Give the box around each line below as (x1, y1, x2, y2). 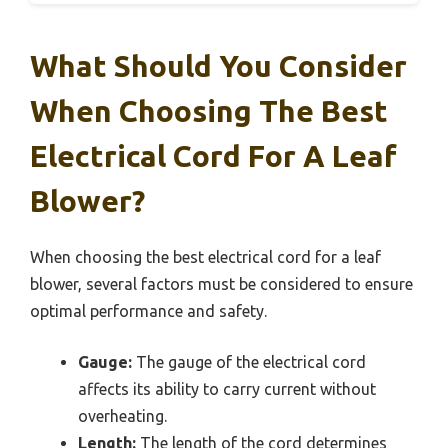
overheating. (78, 407, 167, 426)
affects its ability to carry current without (78, 380, 376, 399)
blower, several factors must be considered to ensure (30, 275, 413, 294)
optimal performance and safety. (30, 302, 267, 321)
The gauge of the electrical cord (132, 353, 366, 372)
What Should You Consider (30, 49, 407, 84)
